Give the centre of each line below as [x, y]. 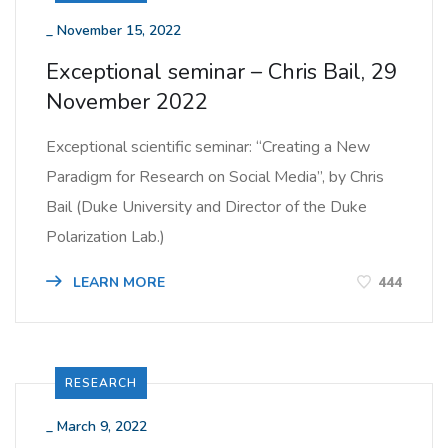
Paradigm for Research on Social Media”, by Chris [215, 176]
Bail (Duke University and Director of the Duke [206, 206]
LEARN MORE [117, 282]
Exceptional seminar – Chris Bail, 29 [221, 71]
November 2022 [127, 101]
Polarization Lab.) [105, 236]
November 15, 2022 [119, 30]
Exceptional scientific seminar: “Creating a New [208, 146]
